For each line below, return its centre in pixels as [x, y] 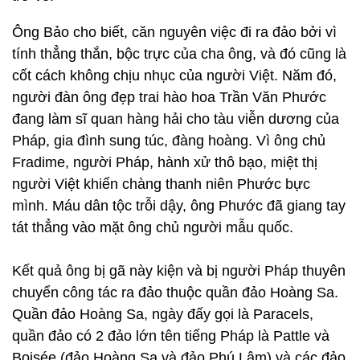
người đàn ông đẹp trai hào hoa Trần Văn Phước [169, 97]
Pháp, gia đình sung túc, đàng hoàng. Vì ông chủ [169, 141]
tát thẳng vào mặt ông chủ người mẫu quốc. [153, 227]
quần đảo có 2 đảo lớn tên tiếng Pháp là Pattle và [171, 336]
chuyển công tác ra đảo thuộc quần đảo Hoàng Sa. [175, 292]
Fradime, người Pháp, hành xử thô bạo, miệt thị [165, 162]
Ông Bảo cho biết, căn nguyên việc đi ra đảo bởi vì [174, 32]
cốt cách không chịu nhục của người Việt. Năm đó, [174, 76]
